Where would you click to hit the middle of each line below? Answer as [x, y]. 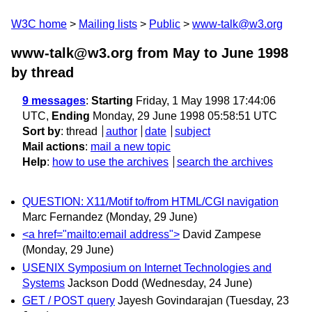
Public [165, 24]
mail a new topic [131, 147]
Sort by [41, 131]
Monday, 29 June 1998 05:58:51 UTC [184, 116]
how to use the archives [110, 162]
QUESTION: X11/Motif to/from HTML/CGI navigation [150, 202]
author [121, 131]
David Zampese [222, 235]
